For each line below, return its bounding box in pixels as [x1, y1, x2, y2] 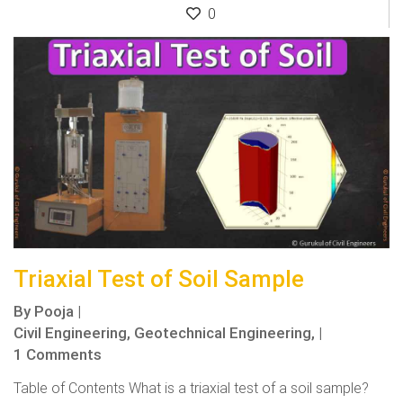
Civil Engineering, [13, 322, 130, 343]
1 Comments [13, 344, 102, 364]
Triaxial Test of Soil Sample [13, 264, 304, 293]
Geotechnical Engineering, [134, 322, 315, 343]
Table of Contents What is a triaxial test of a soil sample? [13, 378, 369, 397]
